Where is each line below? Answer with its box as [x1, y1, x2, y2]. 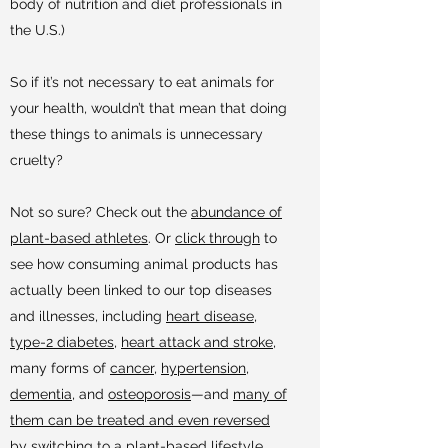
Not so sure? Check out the [10, 204, 191, 220]
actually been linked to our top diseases [10, 282, 272, 298]
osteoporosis [108, 386, 191, 402]
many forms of [10, 360, 110, 376]
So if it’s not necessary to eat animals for [10, 74, 274, 90]
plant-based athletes [10, 230, 148, 246]
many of [233, 386, 287, 402]
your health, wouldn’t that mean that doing [10, 100, 287, 116]
